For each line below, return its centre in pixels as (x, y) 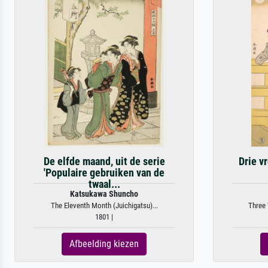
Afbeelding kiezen (104, 244)
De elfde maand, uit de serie (104, 162)
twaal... (104, 184)
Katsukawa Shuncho (104, 194)
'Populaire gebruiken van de (104, 173)
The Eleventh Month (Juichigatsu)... (104, 205)
